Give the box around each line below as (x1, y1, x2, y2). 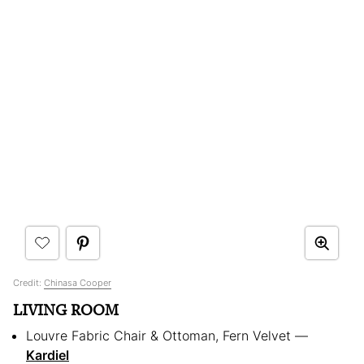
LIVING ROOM (13, 298, 119, 321)
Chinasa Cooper (44, 276, 111, 288)
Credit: (13, 276, 44, 288)
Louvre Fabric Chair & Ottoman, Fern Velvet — (26, 327, 308, 344)
